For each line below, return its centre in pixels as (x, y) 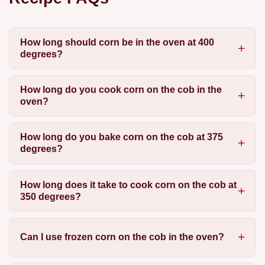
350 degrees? (50, 196)
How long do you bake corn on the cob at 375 (121, 137)
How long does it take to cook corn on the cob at (128, 185)
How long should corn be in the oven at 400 (117, 42)
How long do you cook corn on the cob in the (121, 89)
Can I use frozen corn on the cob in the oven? (122, 237)
